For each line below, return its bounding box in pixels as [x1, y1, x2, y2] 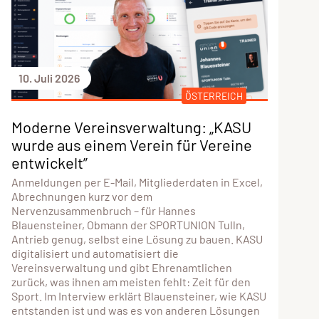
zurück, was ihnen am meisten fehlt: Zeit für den [11, 274, 251, 288]
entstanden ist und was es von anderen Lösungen [11, 303, 260, 317]
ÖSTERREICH [184, 89, 243, 102]
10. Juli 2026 [18, 70, 80, 85]
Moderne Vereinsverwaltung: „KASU [11, 117, 251, 136]
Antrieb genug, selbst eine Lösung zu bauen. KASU [11, 231, 263, 246]
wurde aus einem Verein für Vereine [11, 135, 252, 154]
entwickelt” [11, 152, 88, 172]
